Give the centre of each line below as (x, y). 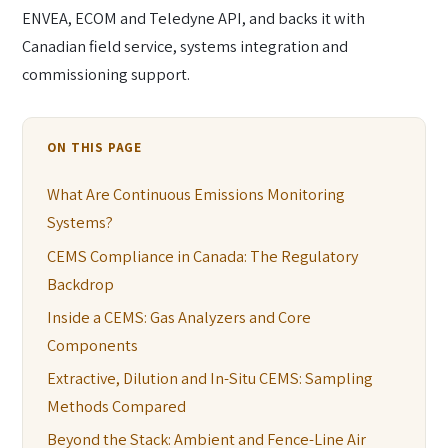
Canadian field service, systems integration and (185, 45)
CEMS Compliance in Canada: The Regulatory (203, 255)
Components (93, 344)
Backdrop (81, 283)
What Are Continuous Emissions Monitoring (196, 194)
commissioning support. (106, 73)
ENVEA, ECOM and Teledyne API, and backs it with (193, 17)
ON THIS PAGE (94, 148)
